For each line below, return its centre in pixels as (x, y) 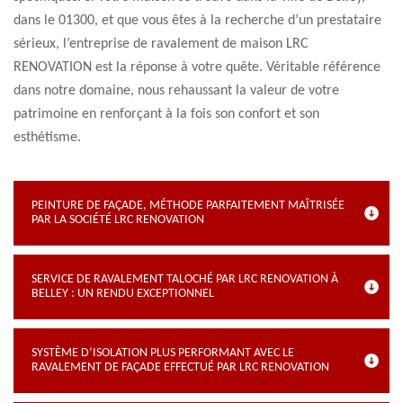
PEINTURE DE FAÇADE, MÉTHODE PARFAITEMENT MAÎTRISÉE (188, 206)
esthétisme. (47, 138)
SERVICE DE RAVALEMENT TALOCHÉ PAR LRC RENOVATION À (185, 279)
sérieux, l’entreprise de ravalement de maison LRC (161, 44)
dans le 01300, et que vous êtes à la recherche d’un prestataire (197, 21)
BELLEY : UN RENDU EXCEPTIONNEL (123, 294)
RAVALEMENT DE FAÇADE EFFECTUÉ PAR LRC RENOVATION (180, 367)
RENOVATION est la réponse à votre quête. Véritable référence (197, 67)
